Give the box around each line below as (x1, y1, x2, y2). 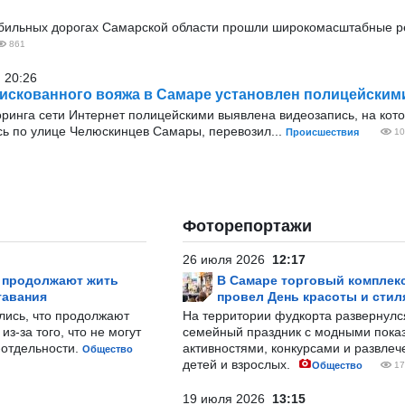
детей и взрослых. (183, 357, 294, 372)
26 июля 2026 (183, 252, 272, 267)
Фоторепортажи (183, 217, 312, 235)
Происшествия (286, 127, 359, 137)
